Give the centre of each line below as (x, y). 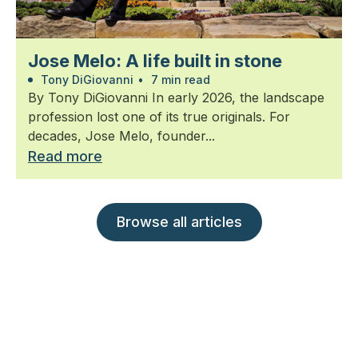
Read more (65, 156)
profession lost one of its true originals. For (159, 116)
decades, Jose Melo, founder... (121, 135)
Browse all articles (179, 221)
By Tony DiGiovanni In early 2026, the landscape (176, 97)
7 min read (179, 79)
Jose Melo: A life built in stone (155, 60)
